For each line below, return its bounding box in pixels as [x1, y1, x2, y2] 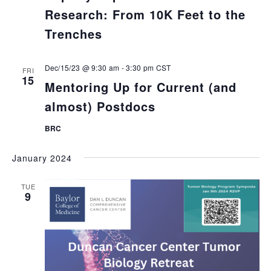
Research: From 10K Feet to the [44, 5, 246, 24]
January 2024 [11, 152, 72, 165]
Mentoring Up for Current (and [44, 78, 237, 96]
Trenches [44, 25, 102, 43]
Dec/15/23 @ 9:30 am [44, 62, 120, 73]
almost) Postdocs [44, 97, 155, 116]
